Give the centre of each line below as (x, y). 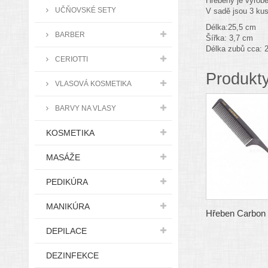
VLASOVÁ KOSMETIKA (92, 83)
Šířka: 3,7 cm (229, 38)
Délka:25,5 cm (231, 27)
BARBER (69, 34)
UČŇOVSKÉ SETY (85, 10)
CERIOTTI (71, 59)
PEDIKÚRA (67, 182)
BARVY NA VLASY (85, 108)
